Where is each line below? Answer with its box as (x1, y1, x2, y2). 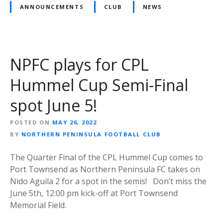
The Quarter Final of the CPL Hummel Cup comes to (10, 151, 203, 163)
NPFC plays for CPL (10, 53, 149, 75)
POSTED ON (10, 118, 50, 126)
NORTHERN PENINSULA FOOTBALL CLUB (21, 130, 161, 138)
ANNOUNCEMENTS (19, 3, 84, 11)
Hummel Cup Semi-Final (10, 74, 188, 96)
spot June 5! (10, 94, 97, 116)
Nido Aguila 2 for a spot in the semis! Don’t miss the (10, 175, 207, 187)
